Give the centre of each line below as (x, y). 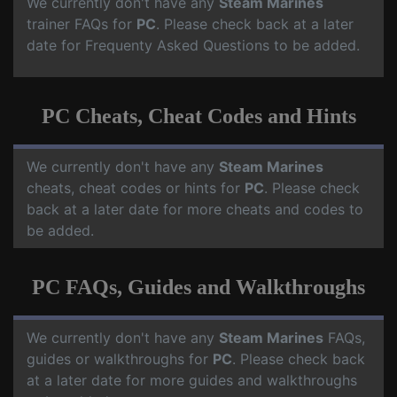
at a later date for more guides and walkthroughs (192, 381)
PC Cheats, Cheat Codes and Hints (198, 117)
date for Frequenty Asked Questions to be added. (193, 46)
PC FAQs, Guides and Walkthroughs (198, 288)
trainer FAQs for (82, 24)
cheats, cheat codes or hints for (136, 188)
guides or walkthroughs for (120, 359)
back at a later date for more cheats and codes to (195, 210)
